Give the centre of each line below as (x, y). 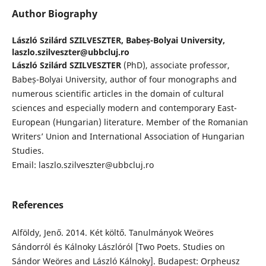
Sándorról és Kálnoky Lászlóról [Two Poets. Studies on (118, 247)
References (37, 205)
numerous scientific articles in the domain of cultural (118, 94)
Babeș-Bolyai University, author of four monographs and (124, 80)
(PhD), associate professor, (175, 65)
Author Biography (54, 14)
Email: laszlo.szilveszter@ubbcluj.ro (83, 165)
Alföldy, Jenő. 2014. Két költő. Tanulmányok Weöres (113, 233)
